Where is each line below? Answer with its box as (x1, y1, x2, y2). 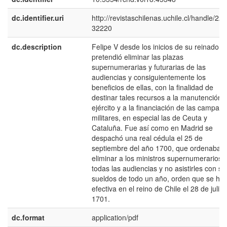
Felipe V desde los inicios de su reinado (92, 42, 219, 52)
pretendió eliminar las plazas (92, 52, 183, 62)
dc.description (12, 42, 62, 52)
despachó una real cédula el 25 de (92, 133, 203, 143)
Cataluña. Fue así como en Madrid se (92, 123, 213, 133)
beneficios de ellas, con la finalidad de (92, 82, 213, 92)
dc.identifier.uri (12, 13, 64, 23)
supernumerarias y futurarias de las (92, 62, 206, 72)
